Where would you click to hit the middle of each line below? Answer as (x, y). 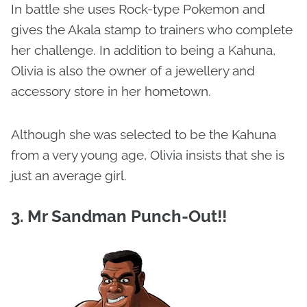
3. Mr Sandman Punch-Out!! (119, 217)
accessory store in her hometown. (113, 91)
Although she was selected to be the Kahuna (144, 135)
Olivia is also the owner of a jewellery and (133, 71)
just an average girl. (71, 176)
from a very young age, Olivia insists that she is (148, 155)
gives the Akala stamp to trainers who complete (152, 30)
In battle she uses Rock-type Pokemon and (138, 9)
